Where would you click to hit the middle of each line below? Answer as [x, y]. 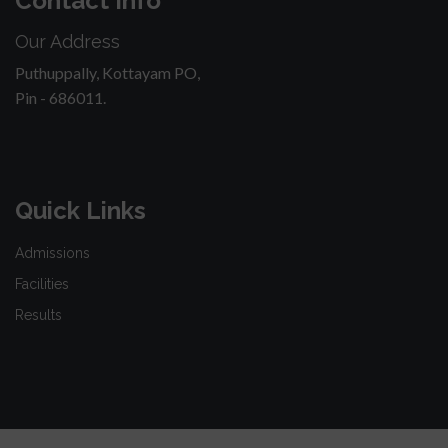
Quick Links [80, 210]
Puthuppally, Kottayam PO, [107, 72]
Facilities [42, 283]
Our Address [67, 41]
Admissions [52, 252]
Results [38, 314]
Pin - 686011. [60, 97]
